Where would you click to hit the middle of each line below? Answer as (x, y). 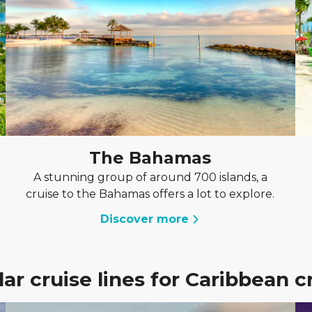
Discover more (145, 219)
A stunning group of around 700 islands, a (150, 177)
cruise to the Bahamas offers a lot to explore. (150, 194)
